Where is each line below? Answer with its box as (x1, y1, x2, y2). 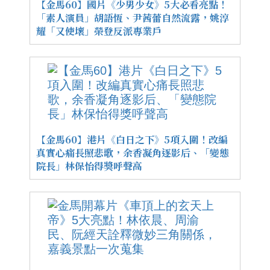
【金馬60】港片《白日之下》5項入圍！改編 (36, 132, 228, 146)
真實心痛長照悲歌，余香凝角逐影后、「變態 (36, 145, 229, 160)
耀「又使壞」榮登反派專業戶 (36, 24, 162, 38)
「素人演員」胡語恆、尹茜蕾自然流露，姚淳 (36, 10, 229, 25)
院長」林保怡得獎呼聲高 (36, 159, 142, 173)
